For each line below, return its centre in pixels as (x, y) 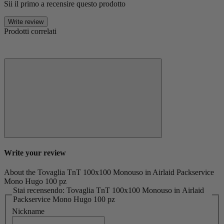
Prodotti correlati (30, 31)
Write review (26, 21)
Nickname (28, 211)
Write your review (35, 152)
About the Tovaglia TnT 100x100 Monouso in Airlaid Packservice (109, 172)
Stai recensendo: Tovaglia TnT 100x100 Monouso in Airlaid (40, 190)
